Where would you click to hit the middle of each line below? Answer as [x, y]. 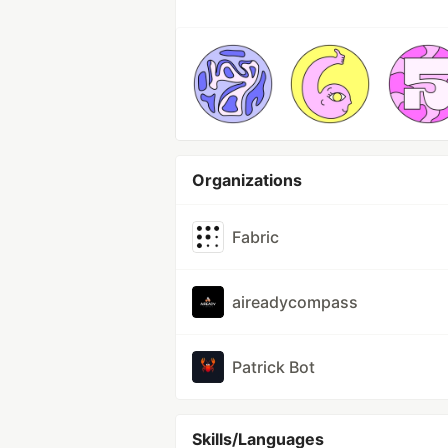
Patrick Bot [273, 367]
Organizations [247, 180]
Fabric [255, 237]
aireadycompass [295, 302]
